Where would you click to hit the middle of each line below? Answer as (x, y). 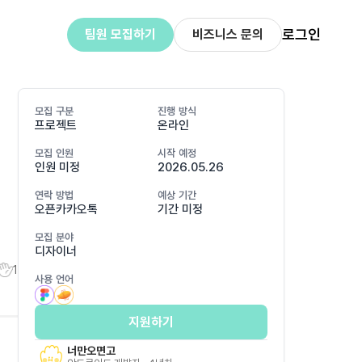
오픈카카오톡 (66, 209)
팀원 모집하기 (120, 34)
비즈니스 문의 (227, 34)
